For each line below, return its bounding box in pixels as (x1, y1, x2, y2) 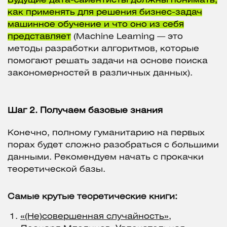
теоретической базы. (8, 166, 105, 174)
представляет (8, 33, 71, 41)
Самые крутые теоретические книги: (8, 193, 177, 201)
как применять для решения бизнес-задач (8, 9, 202, 17)
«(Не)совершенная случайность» (20, 213, 169, 221)
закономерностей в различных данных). (8, 69, 193, 78)
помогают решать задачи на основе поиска (8, 57, 208, 65)
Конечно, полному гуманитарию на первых (8, 129, 205, 137)
